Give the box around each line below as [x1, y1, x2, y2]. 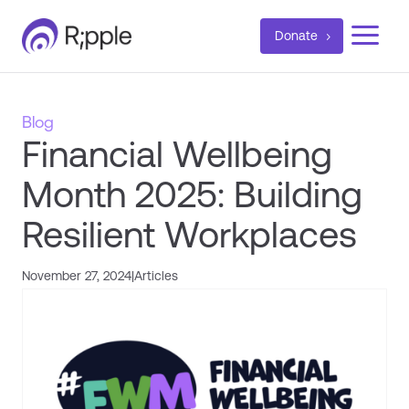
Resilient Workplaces [22, 214, 357, 255]
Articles [134, 268, 178, 283]
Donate [275, 28, 318, 43]
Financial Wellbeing [22, 133, 332, 174]
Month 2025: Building [22, 173, 362, 215]
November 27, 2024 [22, 268, 131, 283]
